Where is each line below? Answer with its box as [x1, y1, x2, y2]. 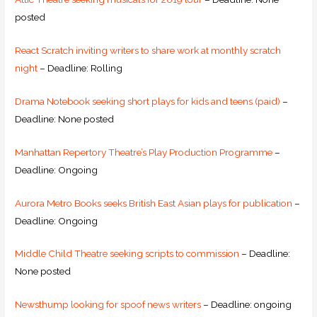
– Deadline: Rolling [38, 62, 123, 74]
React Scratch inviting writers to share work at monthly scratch [15, 44, 282, 56]
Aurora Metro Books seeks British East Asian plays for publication [15, 197, 293, 209]
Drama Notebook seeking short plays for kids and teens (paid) [15, 95, 281, 107]
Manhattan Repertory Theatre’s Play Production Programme [15, 146, 273, 158]
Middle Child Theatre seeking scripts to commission [15, 248, 242, 260]
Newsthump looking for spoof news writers [15, 299, 202, 311]
